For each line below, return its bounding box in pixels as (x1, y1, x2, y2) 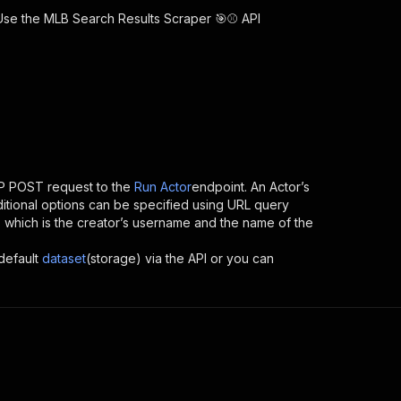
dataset (42, 251, 86, 266)
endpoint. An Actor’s (192, 179, 310, 194)
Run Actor (134, 179, 192, 194)
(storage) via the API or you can (86, 251, 274, 266)
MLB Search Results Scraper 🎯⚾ (44, 11, 238, 26)
